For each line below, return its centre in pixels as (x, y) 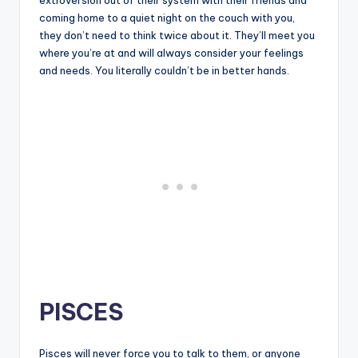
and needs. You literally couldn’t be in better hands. (164, 70)
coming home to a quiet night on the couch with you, (167, 17)
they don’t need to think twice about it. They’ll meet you (177, 35)
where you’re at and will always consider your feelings (171, 52)
